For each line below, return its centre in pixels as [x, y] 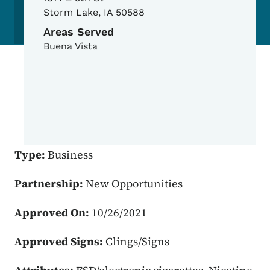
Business [70, 155]
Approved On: [53, 213]
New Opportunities [134, 184]
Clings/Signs [137, 242]
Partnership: [50, 184]
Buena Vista [71, 46]
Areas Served [79, 32]
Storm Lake [71, 13]
